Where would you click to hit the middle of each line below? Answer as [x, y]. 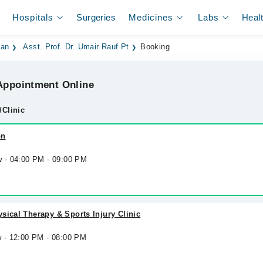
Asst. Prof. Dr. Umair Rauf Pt [76, 47]
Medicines [151, 17]
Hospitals [33, 17]
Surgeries [96, 17]
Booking [155, 47]
